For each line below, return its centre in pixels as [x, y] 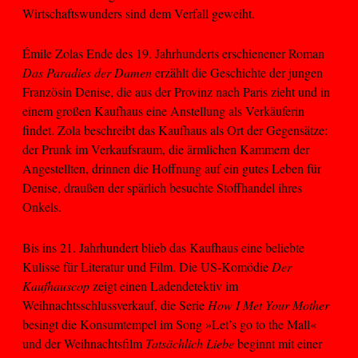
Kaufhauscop [56, 285]
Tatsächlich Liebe [190, 343]
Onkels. [44, 207]
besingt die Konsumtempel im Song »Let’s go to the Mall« [169, 324]
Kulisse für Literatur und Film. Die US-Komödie [147, 266]
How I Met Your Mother [268, 304]
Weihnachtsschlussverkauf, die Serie [115, 304]
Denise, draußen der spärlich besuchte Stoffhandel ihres [162, 188]
